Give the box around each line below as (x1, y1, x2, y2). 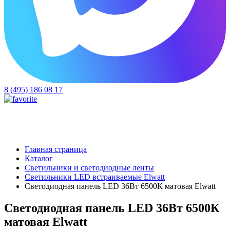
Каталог (25, 154, 53, 163)
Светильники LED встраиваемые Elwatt (25, 172, 165, 181)
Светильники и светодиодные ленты (25, 163, 154, 172)
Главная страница (25, 145, 87, 154)
